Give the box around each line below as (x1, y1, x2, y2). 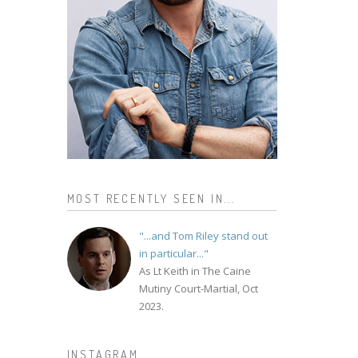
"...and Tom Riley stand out (138, 229, 268, 243)
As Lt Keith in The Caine (138, 264, 251, 278)
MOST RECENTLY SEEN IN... (66, 192, 236, 205)
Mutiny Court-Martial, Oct (138, 281, 258, 296)
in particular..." (138, 246, 209, 261)
